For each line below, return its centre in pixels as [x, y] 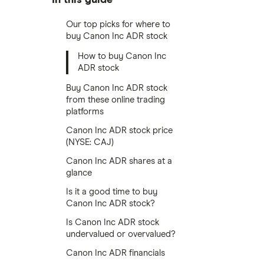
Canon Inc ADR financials [115, 253]
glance [79, 173]
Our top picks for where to [118, 24]
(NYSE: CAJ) [90, 142]
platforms [85, 112]
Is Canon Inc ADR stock [113, 222]
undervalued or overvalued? [121, 234]
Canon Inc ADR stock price [119, 131]
